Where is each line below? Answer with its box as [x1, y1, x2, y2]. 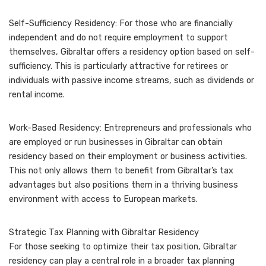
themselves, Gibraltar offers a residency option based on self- [9, 47, 255, 58]
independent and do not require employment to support [9, 33, 228, 43]
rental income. [9, 90, 65, 100]
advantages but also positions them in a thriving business [9, 180, 238, 191]
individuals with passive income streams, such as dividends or [9, 75, 254, 86]
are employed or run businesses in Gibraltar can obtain [9, 137, 223, 148]
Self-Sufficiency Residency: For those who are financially [9, 18, 233, 29]
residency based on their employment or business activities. [9, 151, 247, 162]
